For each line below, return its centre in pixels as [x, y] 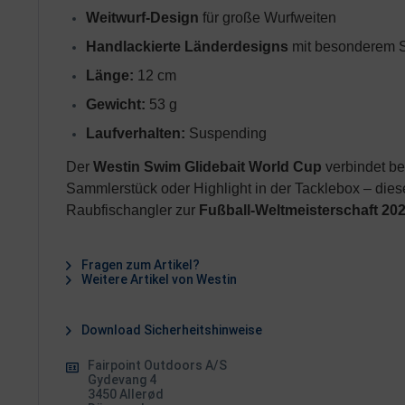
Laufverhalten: [136, 133]
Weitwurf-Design [142, 18]
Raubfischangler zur [132, 210]
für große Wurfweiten [268, 18]
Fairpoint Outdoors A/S [157, 365]
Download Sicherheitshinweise [170, 330]
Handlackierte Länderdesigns [187, 47]
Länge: [110, 75]
